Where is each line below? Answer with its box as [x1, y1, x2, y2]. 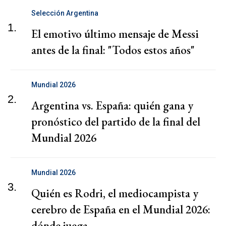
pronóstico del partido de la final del [31, 114, 200, 130]
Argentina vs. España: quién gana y [31, 98, 193, 114]
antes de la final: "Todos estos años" [31, 42, 195, 58]
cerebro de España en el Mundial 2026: [31, 202, 210, 217]
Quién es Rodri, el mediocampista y [31, 186, 198, 201]
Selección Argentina [31, 9, 98, 18]
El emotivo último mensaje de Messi [31, 26, 199, 42]
